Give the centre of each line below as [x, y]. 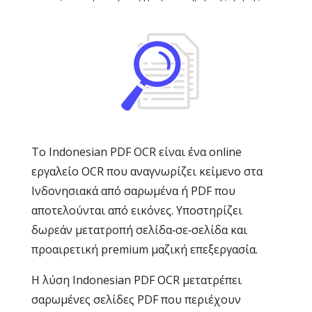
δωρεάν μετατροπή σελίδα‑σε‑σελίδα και [139, 230]
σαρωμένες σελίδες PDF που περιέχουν [136, 299]
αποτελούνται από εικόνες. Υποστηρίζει [137, 210]
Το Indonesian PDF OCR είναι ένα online [136, 152]
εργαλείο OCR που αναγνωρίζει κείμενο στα [147, 171]
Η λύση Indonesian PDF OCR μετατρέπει [136, 280]
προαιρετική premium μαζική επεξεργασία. [145, 249]
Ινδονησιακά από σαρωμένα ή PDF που [133, 191]
